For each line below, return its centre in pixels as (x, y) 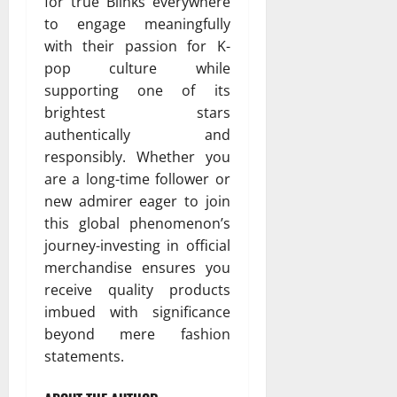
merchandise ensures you (137, 268)
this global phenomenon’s (137, 224)
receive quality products (137, 290)
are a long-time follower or (137, 179)
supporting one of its (137, 91)
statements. (84, 357)
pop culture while (137, 69)
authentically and (137, 135)
